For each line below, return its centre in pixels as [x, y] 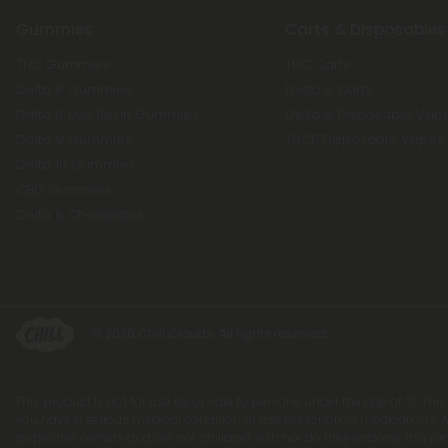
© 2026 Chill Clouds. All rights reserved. [209, 334]
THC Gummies [63, 64]
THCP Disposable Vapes [364, 139]
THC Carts [317, 64]
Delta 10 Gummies [75, 164]
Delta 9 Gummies [74, 139]
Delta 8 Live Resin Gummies [107, 114]
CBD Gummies [64, 189]
